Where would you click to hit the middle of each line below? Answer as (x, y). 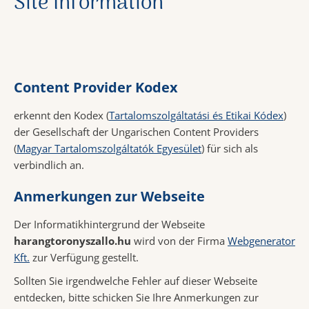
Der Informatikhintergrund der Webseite (109, 225)
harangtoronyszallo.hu (72, 241)
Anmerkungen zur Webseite (109, 197)
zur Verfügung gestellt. (84, 258)
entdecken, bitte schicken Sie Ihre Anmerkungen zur (136, 298)
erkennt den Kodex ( (61, 116)
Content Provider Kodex (96, 88)
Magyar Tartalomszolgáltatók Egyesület (109, 149)
